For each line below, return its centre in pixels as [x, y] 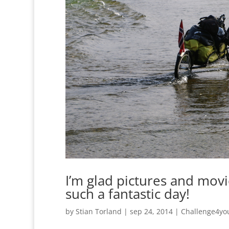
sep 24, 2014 [151, 211]
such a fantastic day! [127, 193]
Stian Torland [98, 211]
